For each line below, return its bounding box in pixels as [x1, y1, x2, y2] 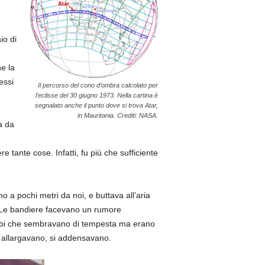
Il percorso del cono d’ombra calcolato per [37, 82, 158, 89]
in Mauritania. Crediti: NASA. [77, 112, 158, 119]
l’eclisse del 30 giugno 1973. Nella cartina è [35, 92, 158, 99]
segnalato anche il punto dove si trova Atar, [34, 102, 158, 109]
